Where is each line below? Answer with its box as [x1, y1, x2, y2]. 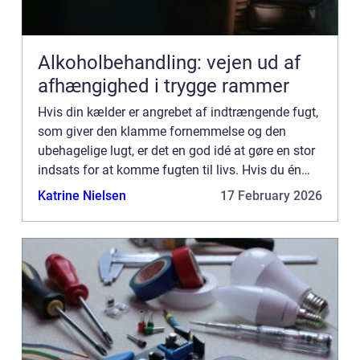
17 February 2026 [220, 188, 322, 204]
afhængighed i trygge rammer [38, 75, 289, 98]
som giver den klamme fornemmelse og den [38, 124, 286, 140]
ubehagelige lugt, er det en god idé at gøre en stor [38, 143, 315, 159]
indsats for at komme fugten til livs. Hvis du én [38, 162, 301, 178]
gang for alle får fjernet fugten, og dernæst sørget [38, 182, 317, 198]
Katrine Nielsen [38, 188, 126, 204]
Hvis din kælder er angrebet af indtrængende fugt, [38, 104, 318, 121]
